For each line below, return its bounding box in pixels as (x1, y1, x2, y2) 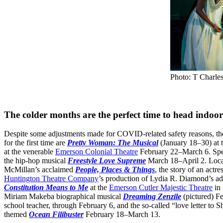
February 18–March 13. (84, 210, 160, 219)
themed (4, 210, 29, 219)
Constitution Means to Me (4, 183, 88, 192)
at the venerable (4, 147, 55, 156)
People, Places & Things (75, 165, 155, 174)
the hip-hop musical (4, 156, 68, 165)
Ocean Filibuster (29, 210, 84, 219)
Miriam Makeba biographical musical (4, 192, 123, 201)
